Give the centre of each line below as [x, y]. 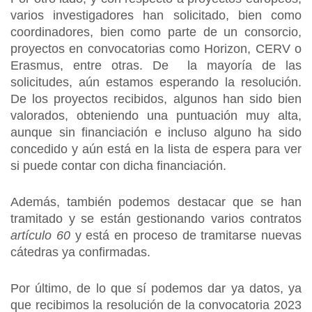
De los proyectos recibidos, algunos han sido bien [156, 99]
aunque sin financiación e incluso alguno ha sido [156, 132]
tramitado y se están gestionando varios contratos [156, 219]
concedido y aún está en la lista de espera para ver [156, 149]
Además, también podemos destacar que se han [156, 202]
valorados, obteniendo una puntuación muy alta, [156, 116]
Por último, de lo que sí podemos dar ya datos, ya [156, 288]
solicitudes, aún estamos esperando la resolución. [156, 82]
